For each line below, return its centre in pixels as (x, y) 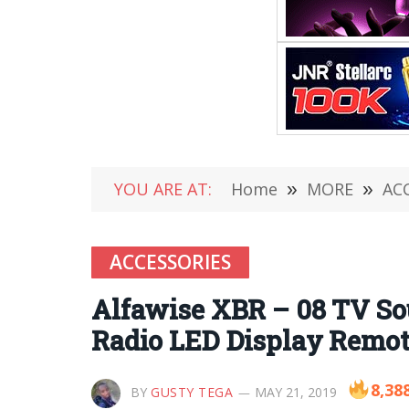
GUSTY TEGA (192, 392)
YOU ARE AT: (163, 189)
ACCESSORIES (170, 262)
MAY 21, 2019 (295, 392)
